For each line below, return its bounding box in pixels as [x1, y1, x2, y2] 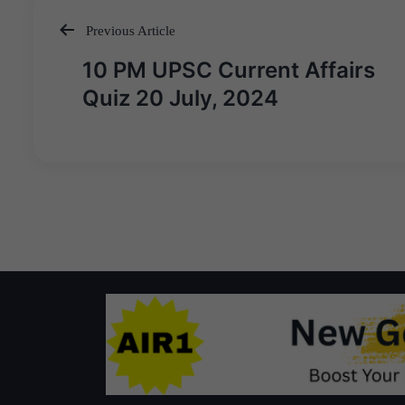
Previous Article [82, 23, 175, 38]
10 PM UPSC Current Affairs [82, 57, 375, 84]
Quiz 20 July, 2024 [82, 85, 278, 112]
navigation [55, 80, 157, 101]
